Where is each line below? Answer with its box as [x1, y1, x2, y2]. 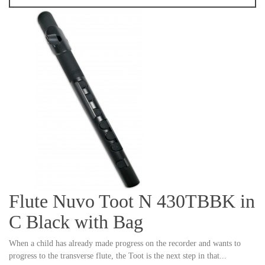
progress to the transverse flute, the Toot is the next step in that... [9, 251, 227, 261]
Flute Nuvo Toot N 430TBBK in [9, 190, 255, 212]
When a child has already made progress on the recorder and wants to [9, 239, 241, 248]
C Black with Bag [9, 211, 143, 233]
